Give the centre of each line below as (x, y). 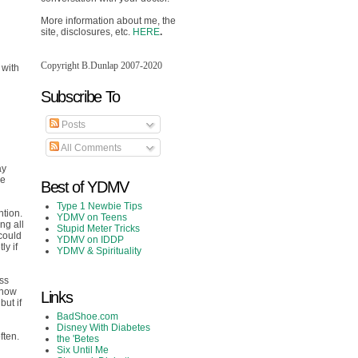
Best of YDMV (85, 187)
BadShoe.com (88, 316)
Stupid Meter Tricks (98, 228)
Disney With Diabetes (103, 327)
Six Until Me (83, 350)
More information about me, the (108, 21)
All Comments (91, 148)
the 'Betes (78, 338)
